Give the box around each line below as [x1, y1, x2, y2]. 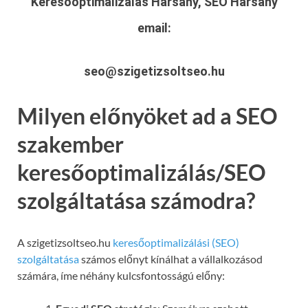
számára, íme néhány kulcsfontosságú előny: [17, 269, 225, 283]
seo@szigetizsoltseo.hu [83, 64, 225, 79]
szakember [17, 131, 124, 158]
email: [137, 21, 171, 36]
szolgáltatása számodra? [17, 187, 255, 214]
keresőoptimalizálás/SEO [17, 159, 266, 186]
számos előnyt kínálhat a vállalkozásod [79, 252, 263, 266]
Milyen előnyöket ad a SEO [17, 102, 278, 130]
